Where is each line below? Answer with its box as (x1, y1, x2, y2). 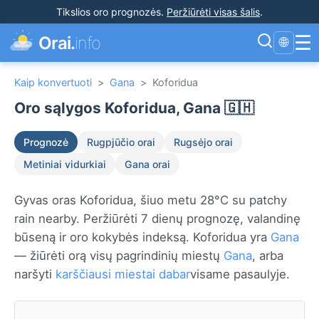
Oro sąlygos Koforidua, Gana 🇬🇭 (14, 99, 254, 117)
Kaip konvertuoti (14, 76, 92, 88)
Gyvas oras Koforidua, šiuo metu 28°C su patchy (14, 193, 287, 207)
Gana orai (125, 158, 170, 170)
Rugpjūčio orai (87, 136, 155, 148)
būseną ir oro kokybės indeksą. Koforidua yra (14, 230, 271, 244)
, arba (252, 249, 283, 263)
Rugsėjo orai (174, 136, 233, 148)
